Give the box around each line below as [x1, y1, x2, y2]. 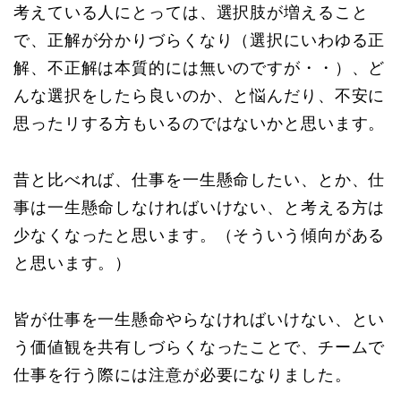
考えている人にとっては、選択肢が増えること [13, 4, 369, 22]
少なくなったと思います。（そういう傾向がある [13, 226, 386, 245]
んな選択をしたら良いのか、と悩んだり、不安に [13, 87, 386, 106]
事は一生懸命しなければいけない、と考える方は [13, 199, 386, 218]
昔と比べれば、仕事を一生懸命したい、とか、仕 [13, 171, 386, 190]
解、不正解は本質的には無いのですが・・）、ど [13, 59, 386, 78]
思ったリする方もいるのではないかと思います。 [13, 115, 386, 133]
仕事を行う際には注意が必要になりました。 [13, 366, 352, 385]
